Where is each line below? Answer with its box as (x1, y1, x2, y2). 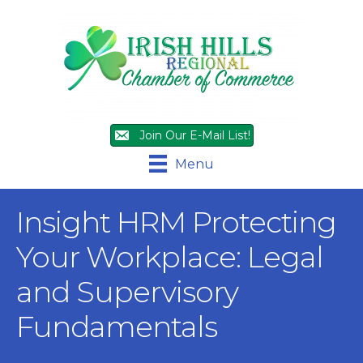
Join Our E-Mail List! (139, 128, 250, 143)
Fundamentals (16, 309, 217, 345)
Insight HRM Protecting (16, 204, 336, 241)
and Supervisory (16, 274, 238, 310)
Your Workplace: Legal (16, 239, 323, 275)
